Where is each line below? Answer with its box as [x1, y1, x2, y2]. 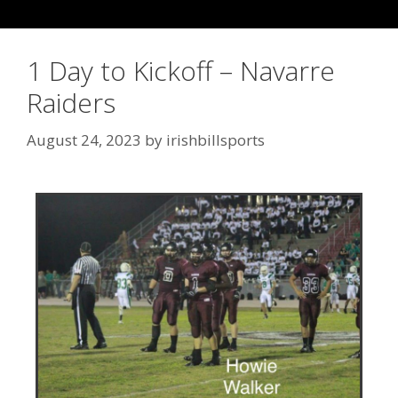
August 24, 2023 [27, 129, 141, 150]
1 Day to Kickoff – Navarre [27, 52, 335, 89]
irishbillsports [166, 129, 265, 150]
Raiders [27, 84, 115, 121]
